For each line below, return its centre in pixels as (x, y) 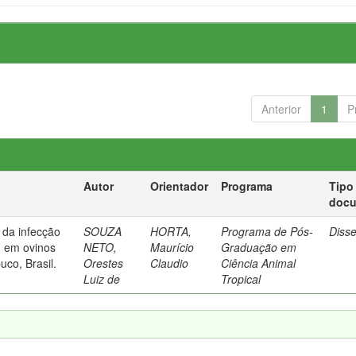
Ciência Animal (259, 263)
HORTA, (171, 231)
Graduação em (259, 247)
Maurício (172, 247)
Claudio (170, 263)
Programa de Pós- (267, 231)
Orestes (104, 263)
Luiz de (102, 279)
